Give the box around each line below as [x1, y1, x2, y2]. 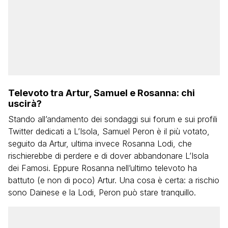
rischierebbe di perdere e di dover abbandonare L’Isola [8, 151, 209, 161]
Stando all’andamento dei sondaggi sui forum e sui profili [8, 114, 217, 124]
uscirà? [8, 98, 42, 109]
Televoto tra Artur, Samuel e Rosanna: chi [8, 88, 195, 98]
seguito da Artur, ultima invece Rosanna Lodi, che [8, 138, 192, 149]
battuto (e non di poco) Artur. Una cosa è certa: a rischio [8, 175, 219, 185]
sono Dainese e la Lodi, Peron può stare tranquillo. [8, 187, 196, 197]
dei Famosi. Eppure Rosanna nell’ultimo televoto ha [8, 163, 197, 173]
